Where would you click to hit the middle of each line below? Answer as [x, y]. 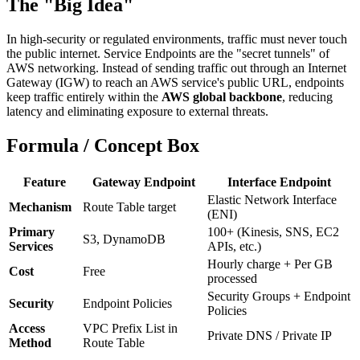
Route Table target [129, 207]
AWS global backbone [222, 97]
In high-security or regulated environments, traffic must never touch [177, 39]
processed [232, 278]
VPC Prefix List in [130, 328]
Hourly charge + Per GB [270, 264]
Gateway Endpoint [143, 182]
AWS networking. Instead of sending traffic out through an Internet [176, 68]
